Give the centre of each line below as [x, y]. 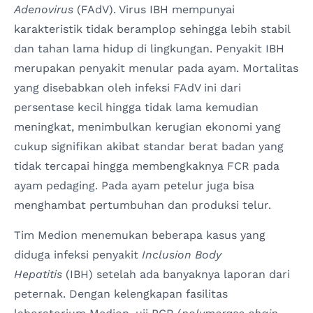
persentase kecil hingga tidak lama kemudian [136, 108]
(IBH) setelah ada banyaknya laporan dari [176, 274]
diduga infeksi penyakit [78, 254]
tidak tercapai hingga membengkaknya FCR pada [147, 166]
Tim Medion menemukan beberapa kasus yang [140, 235]
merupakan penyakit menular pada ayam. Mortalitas [156, 68]
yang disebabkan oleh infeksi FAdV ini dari [128, 88]
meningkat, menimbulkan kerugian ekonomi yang [147, 127]
